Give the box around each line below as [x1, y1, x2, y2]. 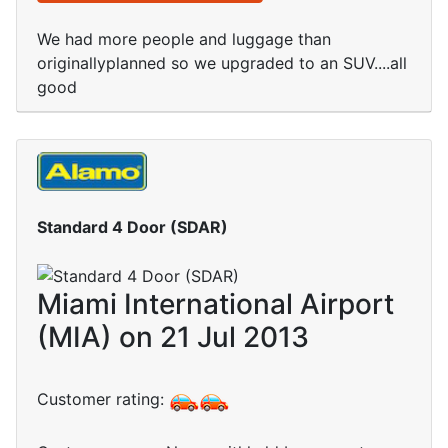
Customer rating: [37, 389, 169, 410]
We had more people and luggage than [37, 29, 331, 50]
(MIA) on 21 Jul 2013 [37, 320, 309, 355]
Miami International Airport [37, 287, 394, 322]
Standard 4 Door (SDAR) [37, 216, 228, 237]
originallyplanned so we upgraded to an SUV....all [37, 53, 407, 74]
